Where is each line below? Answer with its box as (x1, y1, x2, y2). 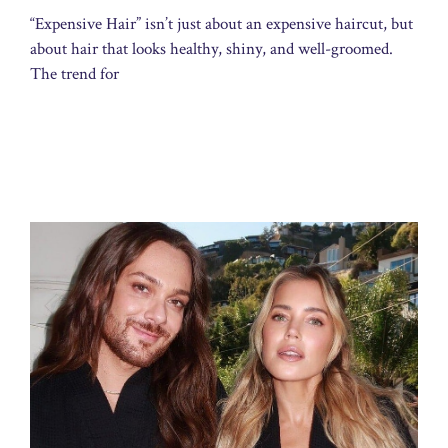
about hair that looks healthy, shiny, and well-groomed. (30, 37, 393, 60)
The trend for (30, 62, 119, 85)
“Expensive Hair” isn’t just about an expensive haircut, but (30, 12, 413, 35)
